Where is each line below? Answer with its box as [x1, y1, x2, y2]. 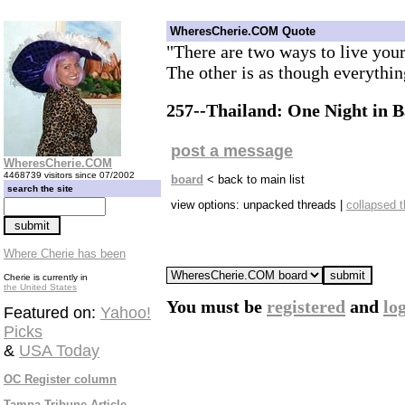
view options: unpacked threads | [171, 198, 346, 212]
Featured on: [4, 304, 100, 322]
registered [267, 297, 345, 317]
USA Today [19, 342, 99, 360]
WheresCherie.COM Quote [170, 24, 316, 38]
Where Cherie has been [4, 247, 126, 260]
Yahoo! [100, 304, 151, 322]
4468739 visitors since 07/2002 [4, 170, 135, 180]
